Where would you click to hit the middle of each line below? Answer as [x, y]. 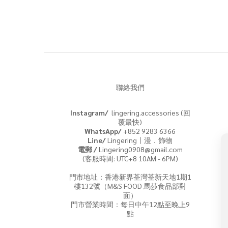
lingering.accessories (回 [150, 112]
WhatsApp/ [103, 131]
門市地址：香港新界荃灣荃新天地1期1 [130, 177]
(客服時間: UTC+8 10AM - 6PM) [130, 158]
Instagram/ [90, 112]
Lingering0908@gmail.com [140, 149]
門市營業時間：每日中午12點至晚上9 [130, 204]
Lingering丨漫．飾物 [139, 140]
